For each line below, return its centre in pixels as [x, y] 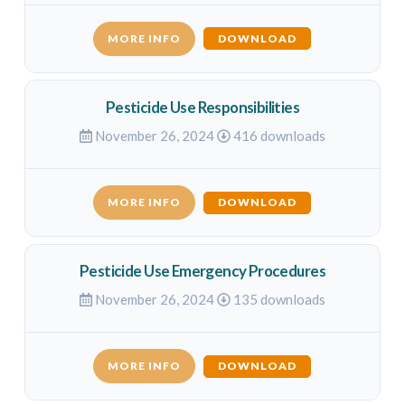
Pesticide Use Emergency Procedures [202, 271]
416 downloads [278, 135]
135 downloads [278, 299]
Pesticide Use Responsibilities [202, 108]
